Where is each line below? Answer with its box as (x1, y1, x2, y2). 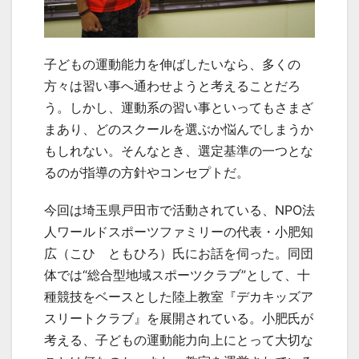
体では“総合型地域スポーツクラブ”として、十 (44, 266, 310, 283)
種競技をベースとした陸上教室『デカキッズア (44, 288, 313, 305)
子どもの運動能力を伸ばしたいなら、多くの (44, 55, 301, 72)
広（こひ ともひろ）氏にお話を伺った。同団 (44, 244, 313, 261)
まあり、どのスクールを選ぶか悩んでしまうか (44, 120, 313, 137)
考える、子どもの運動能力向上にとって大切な (44, 331, 313, 348)
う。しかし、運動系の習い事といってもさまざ (44, 99, 313, 115)
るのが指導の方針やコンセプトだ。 (44, 163, 249, 180)
